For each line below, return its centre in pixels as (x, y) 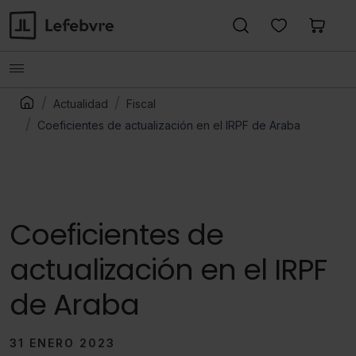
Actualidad (81, 104)
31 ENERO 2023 (62, 343)
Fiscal (141, 104)
